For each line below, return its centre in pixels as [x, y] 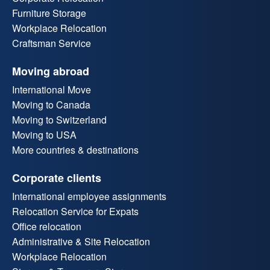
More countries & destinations [75, 150]
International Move [52, 90]
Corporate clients [57, 178]
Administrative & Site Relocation [81, 242]
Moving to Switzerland [59, 120]
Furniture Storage [49, 13]
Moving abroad [51, 71]
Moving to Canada [51, 105]
